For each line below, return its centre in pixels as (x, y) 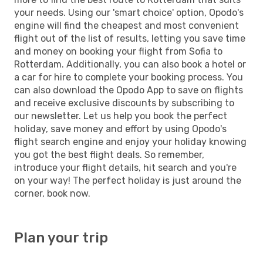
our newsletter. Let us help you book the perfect (121, 116)
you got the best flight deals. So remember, (109, 154)
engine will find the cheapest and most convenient (127, 25)
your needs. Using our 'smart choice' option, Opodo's (129, 12)
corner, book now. (52, 193)
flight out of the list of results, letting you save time (130, 38)
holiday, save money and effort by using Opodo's (120, 129)
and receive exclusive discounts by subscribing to (124, 103)
